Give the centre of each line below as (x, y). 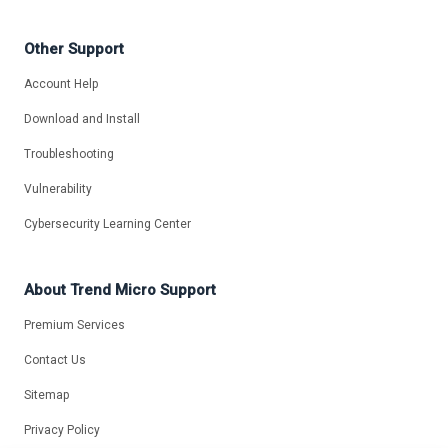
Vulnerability (58, 189)
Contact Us (55, 360)
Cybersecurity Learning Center (107, 224)
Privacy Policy (62, 430)
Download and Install (82, 119)
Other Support (74, 49)
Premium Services (74, 325)
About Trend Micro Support (120, 290)
